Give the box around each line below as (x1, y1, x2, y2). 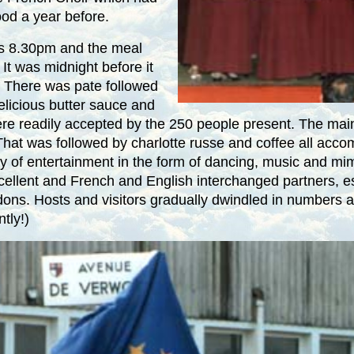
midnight (44, 58, 98, 75)
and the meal (56, 40, 142, 56)
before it (98, 58, 153, 75)
